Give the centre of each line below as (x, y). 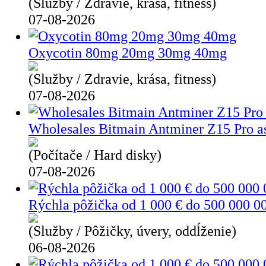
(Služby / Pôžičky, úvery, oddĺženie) (132, 230)
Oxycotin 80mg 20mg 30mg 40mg (128, 52)
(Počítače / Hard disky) (95, 154)
